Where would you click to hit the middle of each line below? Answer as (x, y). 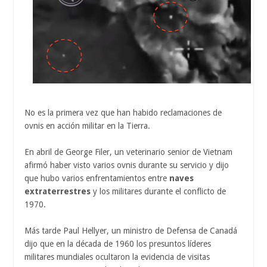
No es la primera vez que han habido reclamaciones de (123, 112)
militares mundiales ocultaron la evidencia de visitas (117, 257)
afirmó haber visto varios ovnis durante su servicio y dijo (127, 165)
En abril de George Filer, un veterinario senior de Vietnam (128, 152)
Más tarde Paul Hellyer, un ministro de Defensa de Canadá (131, 230)
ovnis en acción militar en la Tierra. (87, 125)
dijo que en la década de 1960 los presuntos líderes (118, 243)
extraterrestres (58, 191)
